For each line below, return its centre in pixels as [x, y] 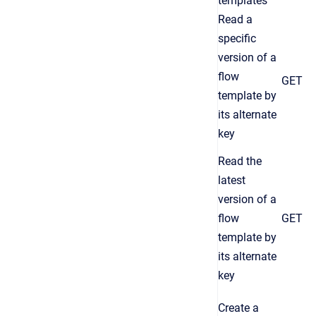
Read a [235, 19]
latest [232, 180]
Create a [238, 308]
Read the [240, 161]
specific [237, 38]
